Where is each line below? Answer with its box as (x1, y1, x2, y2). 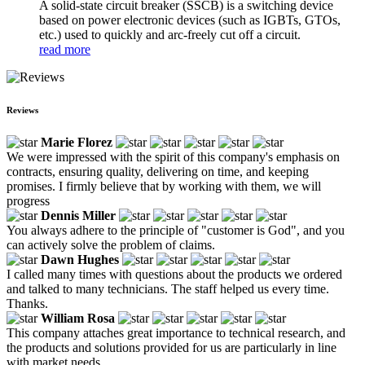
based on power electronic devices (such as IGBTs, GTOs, (39, 12, 341, 27)
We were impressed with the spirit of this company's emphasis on (7, 149, 340, 164)
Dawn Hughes (41, 252, 119, 266)
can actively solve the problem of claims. (7, 237, 215, 252)
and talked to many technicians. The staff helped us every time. (7, 281, 329, 296)
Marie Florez (41, 134, 112, 149)
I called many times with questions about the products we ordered (7, 266, 342, 281)
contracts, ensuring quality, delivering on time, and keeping (7, 164, 309, 178)
